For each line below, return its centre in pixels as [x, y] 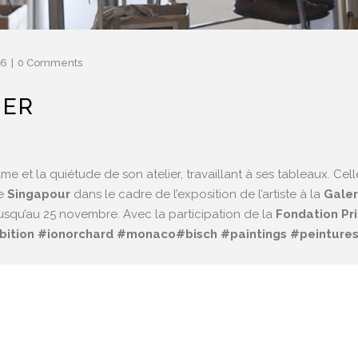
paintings [259, 235]
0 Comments [50, 63]
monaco [151, 235]
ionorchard [80, 235]
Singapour [39, 195]
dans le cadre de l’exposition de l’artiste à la [197, 195]
